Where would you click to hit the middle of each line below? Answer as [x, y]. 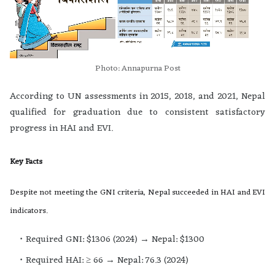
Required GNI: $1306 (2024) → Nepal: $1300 [115, 240]
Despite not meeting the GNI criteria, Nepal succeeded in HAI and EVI [137, 193]
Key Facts [26, 162]
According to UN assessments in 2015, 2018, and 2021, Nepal [137, 97]
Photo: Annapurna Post [137, 69]
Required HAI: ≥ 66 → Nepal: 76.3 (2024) [107, 261]
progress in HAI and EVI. [61, 129]
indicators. [29, 211]
